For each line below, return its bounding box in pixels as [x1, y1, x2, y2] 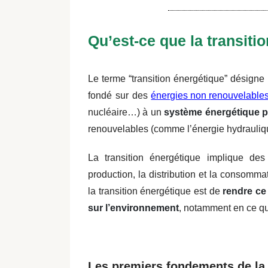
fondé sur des [88, 90, 151, 100]
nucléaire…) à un [88, 107, 165, 117]
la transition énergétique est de [88, 186, 223, 196]
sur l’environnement [88, 203, 179, 213]
